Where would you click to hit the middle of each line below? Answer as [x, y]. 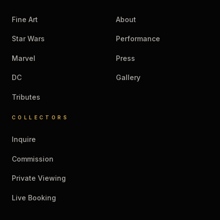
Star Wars [28, 39]
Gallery [128, 77]
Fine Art [25, 19]
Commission [33, 159]
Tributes [26, 97]
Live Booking [34, 197]
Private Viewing [39, 178]
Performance [138, 39]
